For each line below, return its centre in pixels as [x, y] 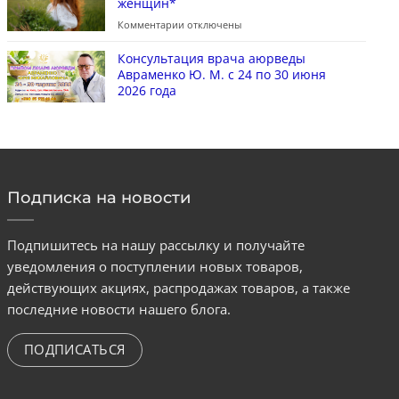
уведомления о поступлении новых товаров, [155, 267]
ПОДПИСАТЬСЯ [74, 350]
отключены [212, 25]
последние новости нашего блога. [118, 309]
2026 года [147, 91]
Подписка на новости [98, 198]
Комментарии [151, 25]
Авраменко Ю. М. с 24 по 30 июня [221, 75]
